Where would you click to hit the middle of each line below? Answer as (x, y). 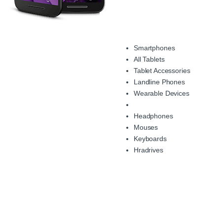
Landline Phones (159, 82)
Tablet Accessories (162, 71)
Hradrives (148, 150)
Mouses (146, 128)
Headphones (153, 116)
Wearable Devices (162, 93)
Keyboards (150, 139)
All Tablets (149, 59)
